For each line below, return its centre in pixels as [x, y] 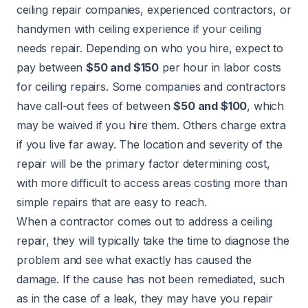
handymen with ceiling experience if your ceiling [139, 29]
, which [266, 106]
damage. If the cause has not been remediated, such [151, 279]
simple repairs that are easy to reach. [112, 202]
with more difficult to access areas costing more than [152, 183]
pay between [52, 67]
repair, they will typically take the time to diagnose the [153, 240]
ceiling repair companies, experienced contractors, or [154, 9]
